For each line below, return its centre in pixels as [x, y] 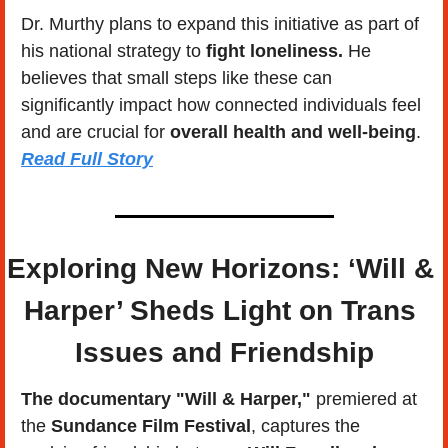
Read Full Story [87, 158]
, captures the [305, 425]
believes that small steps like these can [176, 77]
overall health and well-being [293, 131]
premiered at [364, 398]
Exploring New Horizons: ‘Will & [220, 268]
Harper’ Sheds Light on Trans [220, 310]
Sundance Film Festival [151, 425]
